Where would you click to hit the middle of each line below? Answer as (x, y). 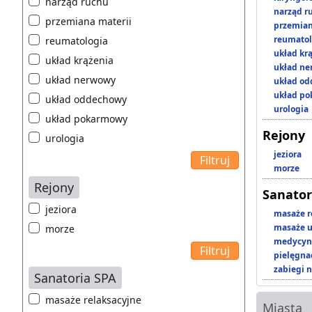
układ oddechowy (86, 100)
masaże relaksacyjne (93, 300)
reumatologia (77, 41)
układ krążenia (79, 61)
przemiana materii (88, 22)
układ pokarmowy (86, 119)
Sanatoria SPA (75, 278)
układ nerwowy (80, 80)
